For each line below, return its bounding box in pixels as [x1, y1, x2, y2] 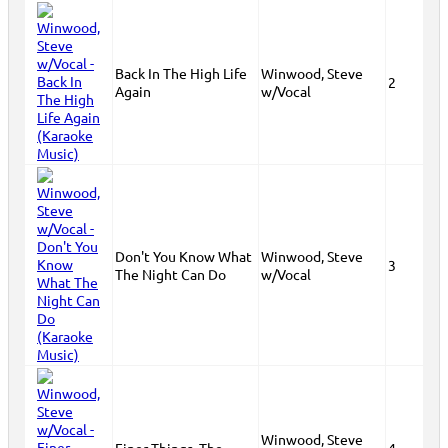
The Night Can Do [115, 264, 226, 283]
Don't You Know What [115, 246, 252, 265]
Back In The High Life [115, 63, 247, 82]
